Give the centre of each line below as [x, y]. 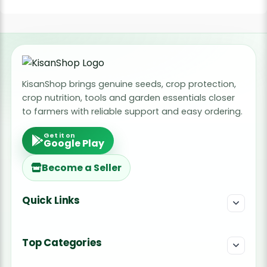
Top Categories [62, 243]
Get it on [59, 135]
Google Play [74, 143]
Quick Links [51, 200]
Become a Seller [81, 167]
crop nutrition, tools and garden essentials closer [128, 97]
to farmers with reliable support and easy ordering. [132, 111]
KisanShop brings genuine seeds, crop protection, [129, 84]
